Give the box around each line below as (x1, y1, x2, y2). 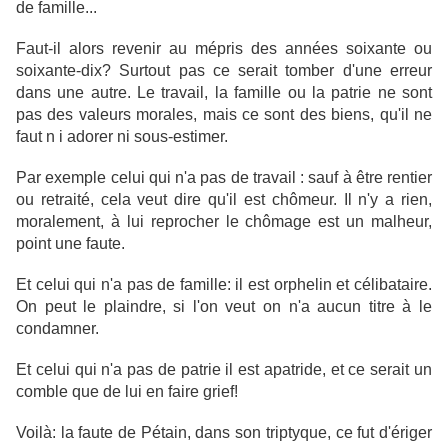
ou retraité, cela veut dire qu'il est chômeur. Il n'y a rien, (16, 191, 432, 208)
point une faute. (16, 235, 125, 252)
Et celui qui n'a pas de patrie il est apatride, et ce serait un (16, 361, 432, 378)
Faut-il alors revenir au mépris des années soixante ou (16, 40, 432, 57)
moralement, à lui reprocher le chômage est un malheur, (16, 213, 432, 230)
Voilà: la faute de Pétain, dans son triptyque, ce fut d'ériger (16, 424, 432, 441)
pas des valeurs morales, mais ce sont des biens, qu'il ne (16, 106, 432, 123)
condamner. (16, 320, 99, 337)
